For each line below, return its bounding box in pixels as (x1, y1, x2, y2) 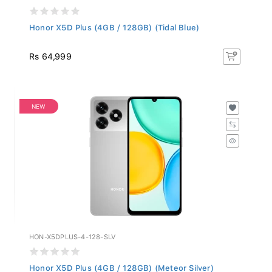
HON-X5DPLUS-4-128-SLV (29, 229, 116, 238)
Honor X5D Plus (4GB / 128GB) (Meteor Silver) (29, 260, 214, 270)
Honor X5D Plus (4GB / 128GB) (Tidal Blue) (29, 19, 200, 29)
